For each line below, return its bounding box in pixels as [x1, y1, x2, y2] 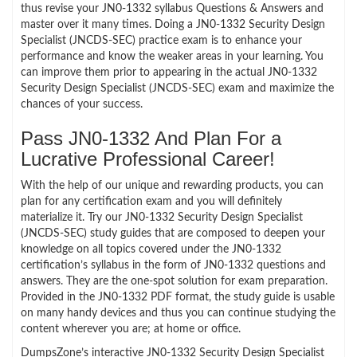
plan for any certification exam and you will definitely [21, 195, 282, 207]
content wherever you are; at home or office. [21, 323, 241, 335]
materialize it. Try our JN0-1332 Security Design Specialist [21, 211, 303, 223]
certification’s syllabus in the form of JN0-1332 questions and [21, 259, 326, 271]
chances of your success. [21, 98, 143, 110]
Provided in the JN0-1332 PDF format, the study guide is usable [21, 291, 335, 303]
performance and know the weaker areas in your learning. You [21, 50, 324, 62]
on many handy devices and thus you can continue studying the [21, 307, 335, 319]
